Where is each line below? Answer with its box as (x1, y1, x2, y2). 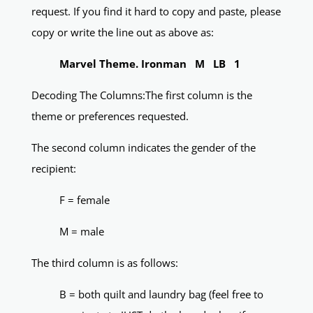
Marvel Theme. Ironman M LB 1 (59, 57, 240, 71)
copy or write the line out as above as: (31, 25, 214, 40)
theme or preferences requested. (31, 109, 189, 124)
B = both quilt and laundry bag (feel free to (59, 287, 263, 302)
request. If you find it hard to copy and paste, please (31, 4, 281, 19)
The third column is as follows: (31, 256, 178, 270)
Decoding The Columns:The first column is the (31, 88, 252, 103)
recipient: (31, 161, 76, 176)
